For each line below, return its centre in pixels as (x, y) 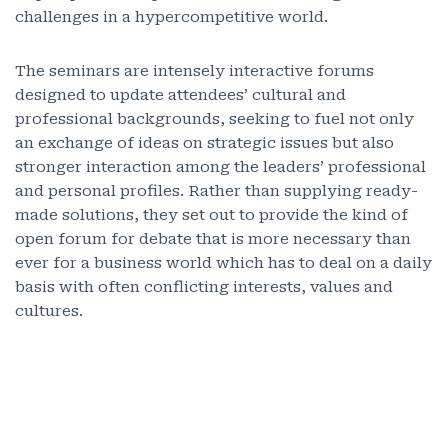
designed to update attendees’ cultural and (180, 95)
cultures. (49, 311)
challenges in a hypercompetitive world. (171, 17)
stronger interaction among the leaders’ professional (220, 167)
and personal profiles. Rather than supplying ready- (216, 191)
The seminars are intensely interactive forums (194, 71)
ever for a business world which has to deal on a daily (223, 263)
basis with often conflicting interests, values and (204, 287)
